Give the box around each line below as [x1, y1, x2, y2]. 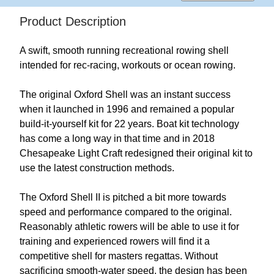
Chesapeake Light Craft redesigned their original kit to [20, 148, 253, 159]
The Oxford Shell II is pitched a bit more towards [20, 192, 226, 203]
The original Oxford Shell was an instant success [20, 89, 231, 100]
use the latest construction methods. [20, 163, 174, 174]
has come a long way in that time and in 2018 [20, 133, 215, 144]
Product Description [20, 15, 126, 29]
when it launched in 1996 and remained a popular [20, 104, 234, 115]
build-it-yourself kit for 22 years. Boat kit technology [20, 119, 239, 130]
